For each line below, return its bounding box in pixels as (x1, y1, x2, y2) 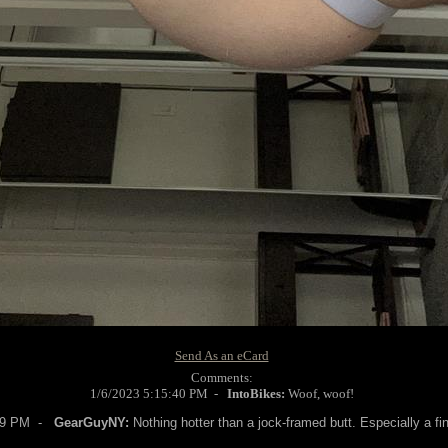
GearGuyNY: (53, 415, 129, 430)
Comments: (190, 370, 253, 385)
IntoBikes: (226, 386, 285, 401)
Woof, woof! (284, 386, 354, 401)
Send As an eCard (174, 348, 269, 363)
